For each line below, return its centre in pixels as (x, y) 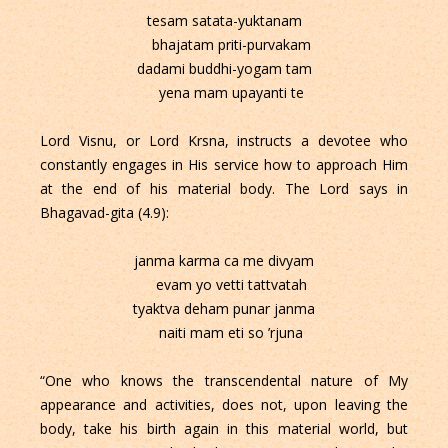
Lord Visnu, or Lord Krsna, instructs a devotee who (224, 141)
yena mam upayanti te (224, 93)
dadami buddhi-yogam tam (224, 69)
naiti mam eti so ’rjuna (224, 333)
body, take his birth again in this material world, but (224, 429)
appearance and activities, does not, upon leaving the (224, 405)
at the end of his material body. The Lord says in (224, 189)
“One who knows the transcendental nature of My (224, 381)
